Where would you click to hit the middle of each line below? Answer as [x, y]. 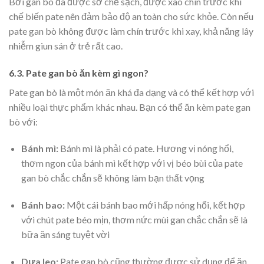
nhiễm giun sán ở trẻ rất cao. [66, 45]
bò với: [23, 121]
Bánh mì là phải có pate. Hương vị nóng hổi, [146, 148]
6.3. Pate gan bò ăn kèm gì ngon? [79, 72]
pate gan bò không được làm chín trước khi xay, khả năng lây [131, 31]
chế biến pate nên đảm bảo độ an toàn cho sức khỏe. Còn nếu [131, 16]
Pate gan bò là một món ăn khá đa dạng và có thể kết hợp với [131, 92]
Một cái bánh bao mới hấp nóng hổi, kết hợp [156, 205]
